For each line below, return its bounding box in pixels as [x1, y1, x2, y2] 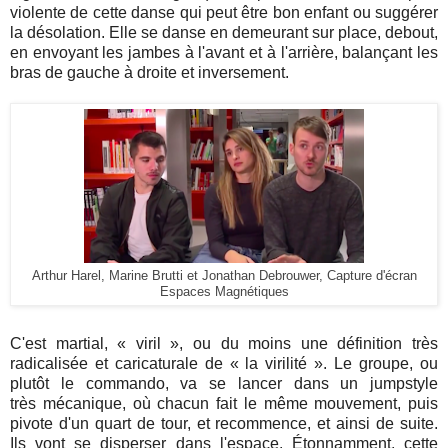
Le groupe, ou [334, 354, 439, 372]
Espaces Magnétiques [159, 284, 289, 299]
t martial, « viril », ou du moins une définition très [42, 334, 438, 352]
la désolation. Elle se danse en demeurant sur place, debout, [10, 23, 438, 41]
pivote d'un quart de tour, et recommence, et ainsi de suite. [10, 414, 438, 432]
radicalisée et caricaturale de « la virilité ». [10, 354, 335, 372]
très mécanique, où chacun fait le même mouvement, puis [10, 394, 438, 412]
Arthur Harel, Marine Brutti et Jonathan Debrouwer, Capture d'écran [31, 268, 417, 283]
